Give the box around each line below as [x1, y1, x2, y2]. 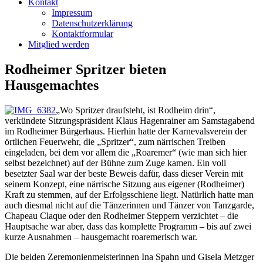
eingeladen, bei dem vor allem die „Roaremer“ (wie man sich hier [5, 147, 247, 158]
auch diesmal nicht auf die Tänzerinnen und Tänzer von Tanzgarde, [5, 200, 254, 211]
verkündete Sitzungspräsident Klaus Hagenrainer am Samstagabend [5, 116, 255, 126]
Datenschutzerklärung [52, 18, 133, 29]
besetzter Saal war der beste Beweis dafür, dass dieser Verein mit [5, 168, 243, 179]
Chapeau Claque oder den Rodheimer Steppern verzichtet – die [5, 211, 238, 221]
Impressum [52, 8, 92, 18]
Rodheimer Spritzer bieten [5, 62, 166, 77]
